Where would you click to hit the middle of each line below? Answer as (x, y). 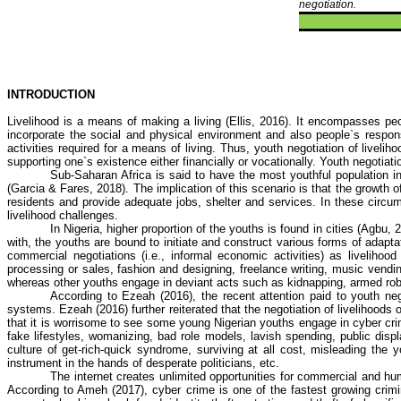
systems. (34, 309)
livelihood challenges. (63, 215)
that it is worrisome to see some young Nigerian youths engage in (180, 323)
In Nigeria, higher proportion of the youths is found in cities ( (205, 229)
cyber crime (183, 390)
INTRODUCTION (51, 94)
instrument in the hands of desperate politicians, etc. (143, 363)
